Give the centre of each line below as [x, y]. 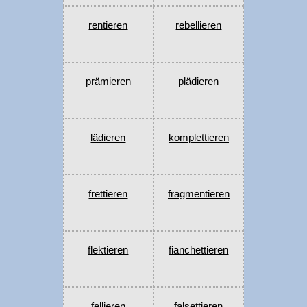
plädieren [199, 82]
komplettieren [198, 138]
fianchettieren [199, 250]
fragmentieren [198, 194]
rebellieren [199, 25]
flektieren [108, 250]
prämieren [108, 82]
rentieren [108, 25]
